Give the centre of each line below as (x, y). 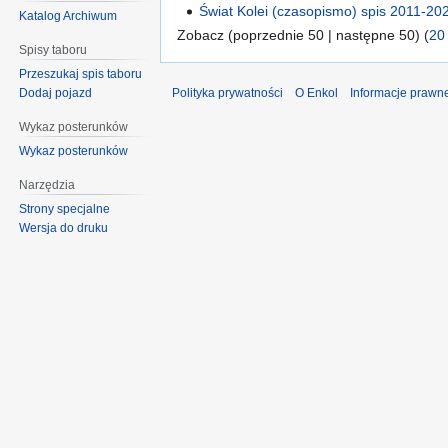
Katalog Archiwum (68, 16)
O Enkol (316, 92)
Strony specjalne (65, 208)
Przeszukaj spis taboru (81, 73)
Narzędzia (47, 184)
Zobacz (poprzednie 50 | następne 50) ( (303, 34)
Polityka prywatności (227, 92)
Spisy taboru (53, 50)
